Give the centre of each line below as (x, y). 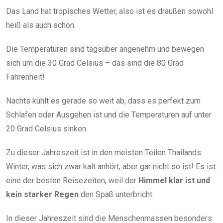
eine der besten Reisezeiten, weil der (72, 180)
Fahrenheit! (25, 77)
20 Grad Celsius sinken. (47, 128)
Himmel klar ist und (174, 180)
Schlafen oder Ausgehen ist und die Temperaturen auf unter (109, 114)
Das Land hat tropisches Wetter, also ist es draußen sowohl (110, 11)
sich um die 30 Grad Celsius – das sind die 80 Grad (95, 63)
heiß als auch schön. (41, 25)
